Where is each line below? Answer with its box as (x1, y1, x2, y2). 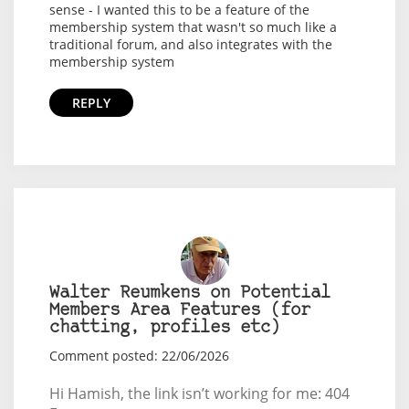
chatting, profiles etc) (48, 320, 280, 338)
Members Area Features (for (48, 302, 310, 320)
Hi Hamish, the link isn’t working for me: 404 (48, 383, 350, 404)
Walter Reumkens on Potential (48, 285, 330, 303)
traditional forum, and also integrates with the (48, 36, 332, 54)
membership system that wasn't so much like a (48, 18, 337, 37)
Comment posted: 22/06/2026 (48, 347, 229, 365)
